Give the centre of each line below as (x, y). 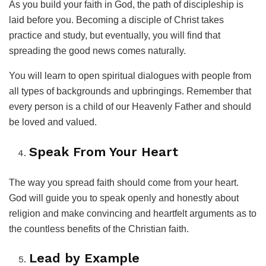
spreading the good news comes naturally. (97, 51)
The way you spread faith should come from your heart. (124, 182)
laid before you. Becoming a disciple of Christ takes (116, 20)
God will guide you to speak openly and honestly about (124, 198)
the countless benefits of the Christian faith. (99, 229)
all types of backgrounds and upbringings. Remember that (130, 91)
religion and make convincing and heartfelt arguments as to (133, 213)
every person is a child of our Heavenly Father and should (130, 107)
